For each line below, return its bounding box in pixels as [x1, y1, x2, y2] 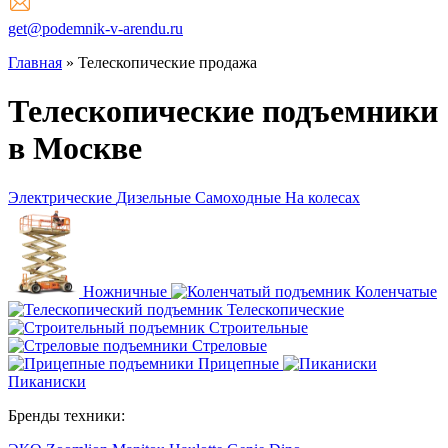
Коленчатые [355, 282, 437, 300]
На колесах [285, 188, 360, 206]
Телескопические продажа [78, 54, 257, 71]
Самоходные [195, 188, 281, 206]
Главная [8, 54, 62, 71]
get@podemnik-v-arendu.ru [8, 20, 183, 37]
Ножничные [83, 282, 167, 300]
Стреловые [192, 336, 267, 354]
